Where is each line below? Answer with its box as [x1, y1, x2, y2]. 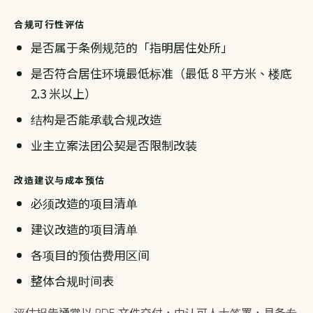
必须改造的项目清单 [31, 194, 138, 212]
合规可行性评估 [14, 19, 85, 30]
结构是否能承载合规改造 [31, 110, 161, 128]
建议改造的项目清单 [31, 220, 138, 238]
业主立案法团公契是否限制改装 [31, 136, 197, 154]
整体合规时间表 [31, 272, 114, 289]
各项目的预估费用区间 [31, 246, 150, 263]
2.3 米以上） [31, 85, 96, 102]
